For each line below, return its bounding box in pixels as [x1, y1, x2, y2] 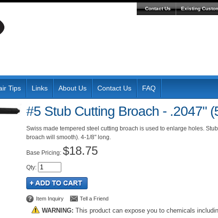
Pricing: [41, 149, 63, 156]
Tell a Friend [80, 196, 109, 201]
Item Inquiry [36, 196, 64, 201]
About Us [58, 84, 87, 92]
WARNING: [42, 207, 73, 214]
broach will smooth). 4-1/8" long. [26, 134, 111, 141]
